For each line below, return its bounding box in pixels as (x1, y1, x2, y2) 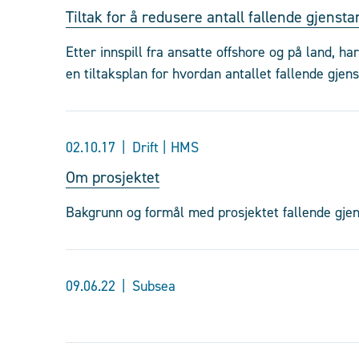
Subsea (132, 276, 175, 296)
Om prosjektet (66, 167, 159, 188)
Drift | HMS (132, 138, 199, 157)
